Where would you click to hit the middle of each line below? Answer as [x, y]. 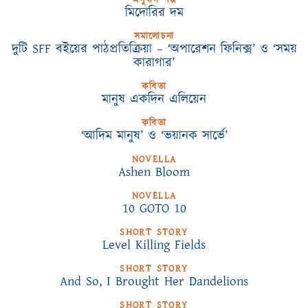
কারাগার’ [154, 63]
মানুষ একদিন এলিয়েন [154, 99]
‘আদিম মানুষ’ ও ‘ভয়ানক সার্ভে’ [154, 136]
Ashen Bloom [154, 172]
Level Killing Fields [154, 245]
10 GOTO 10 [154, 209]
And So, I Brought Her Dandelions [154, 282]
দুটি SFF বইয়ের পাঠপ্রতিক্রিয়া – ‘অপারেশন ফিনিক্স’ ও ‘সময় [154, 49]
